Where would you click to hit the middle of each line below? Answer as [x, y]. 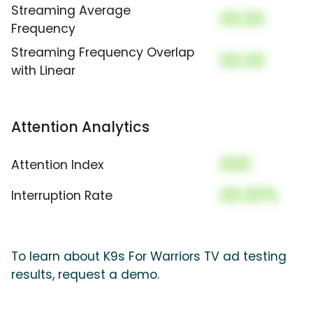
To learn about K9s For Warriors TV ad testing [149, 257]
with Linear [43, 71]
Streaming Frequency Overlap [103, 53]
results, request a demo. [85, 275]
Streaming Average [71, 11]
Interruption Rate [62, 196]
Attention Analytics [80, 127]
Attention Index [57, 165]
